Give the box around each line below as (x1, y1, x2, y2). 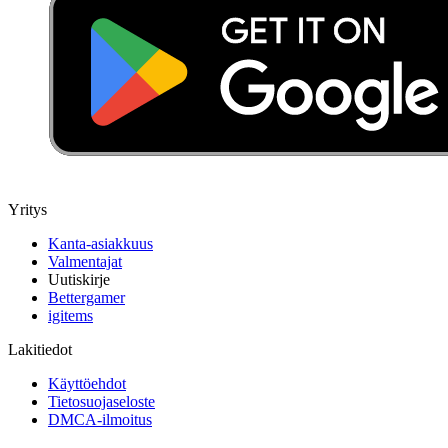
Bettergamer (48, 288, 125, 306)
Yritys (8, 200, 47, 218)
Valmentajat (48, 252, 122, 270)
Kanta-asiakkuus (48, 234, 153, 252)
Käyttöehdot (48, 374, 126, 392)
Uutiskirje (48, 270, 110, 288)
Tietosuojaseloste (48, 392, 155, 410)
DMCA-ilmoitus (48, 410, 152, 428)
